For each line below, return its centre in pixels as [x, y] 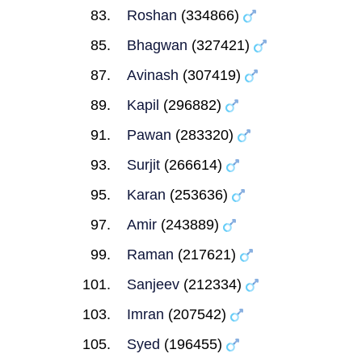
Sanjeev [153, 284]
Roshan [152, 15]
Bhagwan [157, 45]
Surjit [143, 165]
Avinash [153, 75]
